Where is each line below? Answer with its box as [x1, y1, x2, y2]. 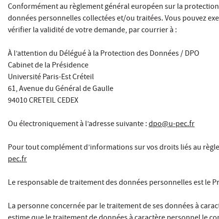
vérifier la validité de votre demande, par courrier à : [8, 24, 177, 37]
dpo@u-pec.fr [149, 118, 195, 131]
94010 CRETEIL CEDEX [8, 95, 78, 107]
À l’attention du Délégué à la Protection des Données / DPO [8, 48, 199, 60]
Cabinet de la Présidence [8, 60, 88, 72]
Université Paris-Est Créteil [8, 71, 94, 84]
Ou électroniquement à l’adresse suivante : [8, 118, 149, 131]
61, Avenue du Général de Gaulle [8, 83, 113, 95]
